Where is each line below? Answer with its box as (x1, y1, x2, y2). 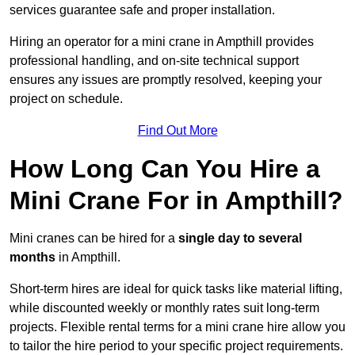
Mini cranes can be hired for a (10, 231, 175, 246)
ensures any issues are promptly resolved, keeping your (10, 73, 322, 87)
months (10, 250, 55, 265)
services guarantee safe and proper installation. (10, 3, 275, 17)
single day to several (175, 231, 302, 246)
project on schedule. (10, 92, 123, 106)
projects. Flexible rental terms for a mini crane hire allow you (10, 320, 345, 334)
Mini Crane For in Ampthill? (10, 186, 343, 216)
